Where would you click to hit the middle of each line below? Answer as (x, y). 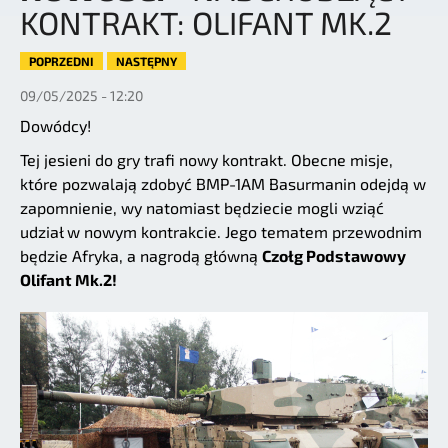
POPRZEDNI (61, 61)
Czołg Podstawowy (334, 256)
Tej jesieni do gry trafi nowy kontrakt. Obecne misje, (206, 160)
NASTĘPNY (146, 61)
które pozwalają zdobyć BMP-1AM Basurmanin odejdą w (223, 184)
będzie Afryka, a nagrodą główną (141, 256)
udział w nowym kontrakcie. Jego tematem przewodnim (221, 232)
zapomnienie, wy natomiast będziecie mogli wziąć (202, 208)
